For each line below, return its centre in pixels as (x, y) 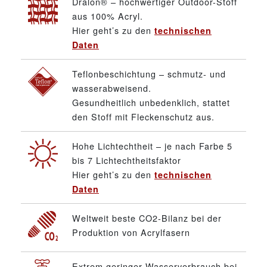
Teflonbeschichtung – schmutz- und (149, 73)
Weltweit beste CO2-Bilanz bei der (147, 218)
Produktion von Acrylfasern (131, 232)
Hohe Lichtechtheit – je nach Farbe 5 (152, 145)
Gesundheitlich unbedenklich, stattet (151, 102)
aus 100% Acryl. (108, 15)
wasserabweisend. (112, 88)
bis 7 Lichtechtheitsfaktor (127, 160)
